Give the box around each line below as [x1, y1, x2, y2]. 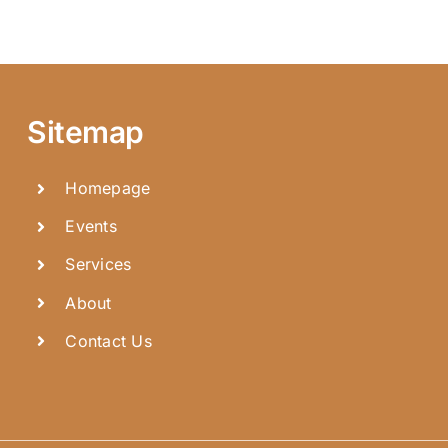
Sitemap [27, 114, 144, 151]
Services [65, 254, 132, 275]
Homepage [65, 178, 151, 199]
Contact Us [65, 330, 152, 351]
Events [65, 216, 117, 237]
